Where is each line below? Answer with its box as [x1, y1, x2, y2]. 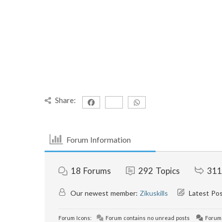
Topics [156, 166, 180, 176]
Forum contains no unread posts [104, 215, 190, 221]
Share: [55, 96, 76, 105]
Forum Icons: [58, 215, 92, 221]
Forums [83, 166, 111, 176]
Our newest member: [68, 189, 140, 197]
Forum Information [66, 134, 131, 144]
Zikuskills [139, 189, 168, 197]
